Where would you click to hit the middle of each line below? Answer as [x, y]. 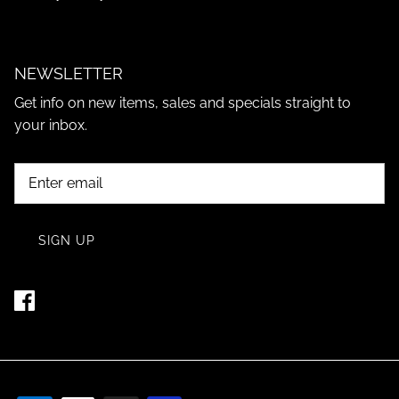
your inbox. [51, 125]
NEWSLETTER [69, 73]
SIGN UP [67, 241]
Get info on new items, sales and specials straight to [183, 102]
